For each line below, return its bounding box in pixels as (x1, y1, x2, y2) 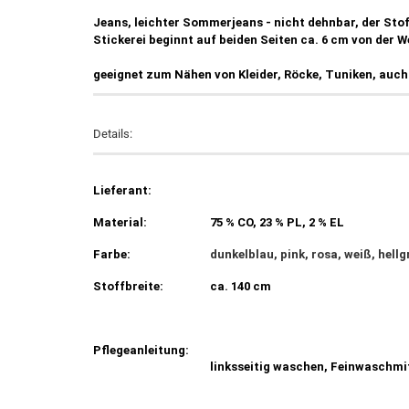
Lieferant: (93, 184, 152, 197)
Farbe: (93, 247, 131, 261)
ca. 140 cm (210, 279, 271, 293)
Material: (93, 215, 147, 229)
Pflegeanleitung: (93, 343, 189, 357)
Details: (93, 127, 132, 141)
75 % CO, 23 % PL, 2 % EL (210, 215, 344, 229)
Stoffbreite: (93, 279, 163, 293)
